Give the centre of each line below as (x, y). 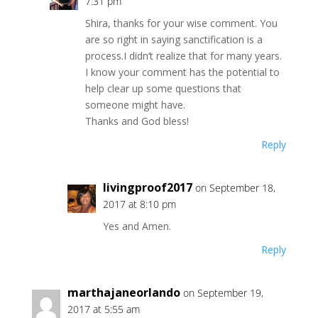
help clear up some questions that (163, 88)
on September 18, (235, 188)
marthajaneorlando (124, 292)
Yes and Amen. (137, 226)
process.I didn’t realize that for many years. (183, 56)
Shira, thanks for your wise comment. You (181, 23)
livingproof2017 (147, 187)
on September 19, (223, 293)
